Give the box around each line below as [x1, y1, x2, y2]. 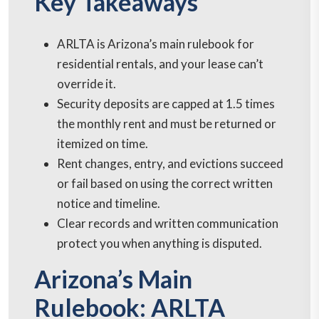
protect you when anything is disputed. [57, 236, 262, 251]
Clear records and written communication [57, 216, 278, 231]
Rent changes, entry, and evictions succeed [57, 156, 283, 172]
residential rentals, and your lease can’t [57, 56, 263, 72]
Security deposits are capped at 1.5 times [57, 96, 275, 112]
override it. [57, 76, 116, 92]
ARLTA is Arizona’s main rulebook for [57, 36, 254, 52]
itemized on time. [57, 136, 148, 152]
